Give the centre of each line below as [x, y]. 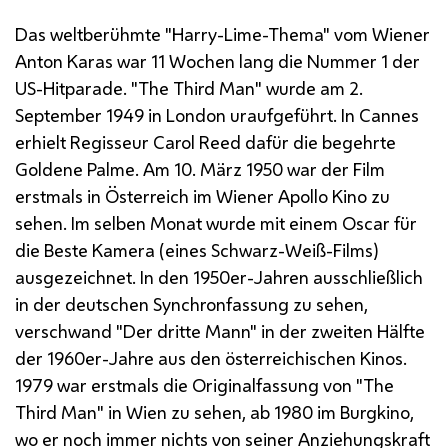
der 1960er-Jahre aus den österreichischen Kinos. [211, 357]
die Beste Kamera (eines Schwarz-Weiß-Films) [197, 249]
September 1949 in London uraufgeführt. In [187, 114]
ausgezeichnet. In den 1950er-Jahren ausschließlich [219, 276]
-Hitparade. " [87, 87]
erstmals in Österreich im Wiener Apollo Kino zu [202, 195]
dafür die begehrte [318, 141]
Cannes [389, 114]
